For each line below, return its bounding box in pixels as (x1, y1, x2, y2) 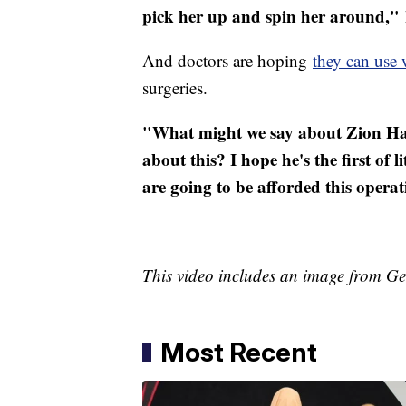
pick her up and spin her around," (142, 4, 400, 29)
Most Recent (160, 336, 317, 369)
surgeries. (142, 76, 208, 100)
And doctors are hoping (142, 49, 313, 72)
